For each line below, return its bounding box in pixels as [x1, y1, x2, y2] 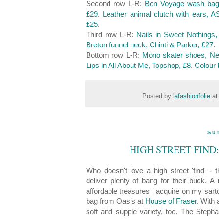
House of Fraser [145, 197, 197, 205]
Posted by [142, 93, 173, 100]
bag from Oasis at [86, 197, 146, 205]
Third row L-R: [86, 30, 137, 39]
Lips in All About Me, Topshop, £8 [86, 61, 191, 70]
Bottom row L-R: [86, 51, 142, 60]
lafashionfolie [173, 93, 212, 100]
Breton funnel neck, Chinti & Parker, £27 [86, 41, 213, 49]
